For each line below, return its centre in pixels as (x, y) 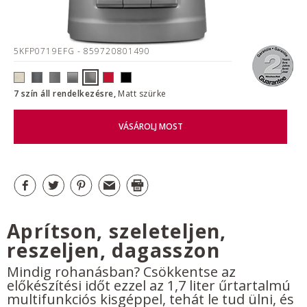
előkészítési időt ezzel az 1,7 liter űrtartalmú (149, 285)
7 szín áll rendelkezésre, (66, 93)
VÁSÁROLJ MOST (150, 127)
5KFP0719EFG (46, 51)
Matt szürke (142, 93)
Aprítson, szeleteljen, (117, 231)
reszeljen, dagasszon (113, 250)
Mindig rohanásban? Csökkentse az (121, 271)
